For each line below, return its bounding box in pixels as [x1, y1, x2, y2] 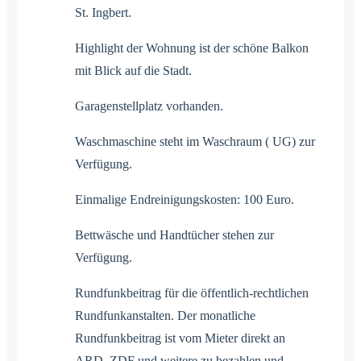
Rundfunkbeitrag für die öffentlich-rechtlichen [75, 285, 309, 300]
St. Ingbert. [75, 5, 131, 19]
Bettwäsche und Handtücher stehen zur [75, 227, 274, 242]
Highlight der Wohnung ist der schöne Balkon [75, 40, 309, 55]
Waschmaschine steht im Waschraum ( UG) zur [75, 134, 315, 148]
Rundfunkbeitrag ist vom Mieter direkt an [75, 330, 285, 345]
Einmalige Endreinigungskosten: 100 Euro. [75, 192, 294, 206]
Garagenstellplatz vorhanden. [75, 98, 223, 113]
